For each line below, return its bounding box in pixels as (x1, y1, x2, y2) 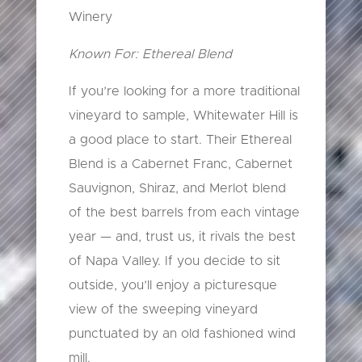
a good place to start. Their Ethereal (68, 133, 292, 146)
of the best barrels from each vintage (68, 205, 300, 219)
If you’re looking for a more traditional (68, 84, 300, 98)
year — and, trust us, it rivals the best (68, 229, 296, 243)
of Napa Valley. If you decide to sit (68, 254, 280, 267)
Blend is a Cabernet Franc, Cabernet (68, 157, 293, 170)
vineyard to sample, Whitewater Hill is (68, 108, 298, 122)
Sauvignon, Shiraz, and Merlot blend (68, 181, 286, 195)
